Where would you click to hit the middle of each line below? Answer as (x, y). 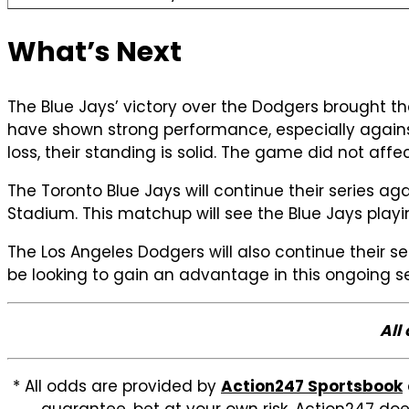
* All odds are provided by (117, 386)
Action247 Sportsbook (312, 386)
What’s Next (94, 52)
